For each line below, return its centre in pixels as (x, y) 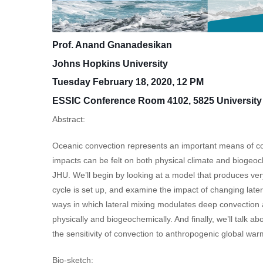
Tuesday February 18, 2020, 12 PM (128, 82)
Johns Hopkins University (110, 63)
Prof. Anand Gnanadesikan (112, 45)
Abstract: (69, 119)
